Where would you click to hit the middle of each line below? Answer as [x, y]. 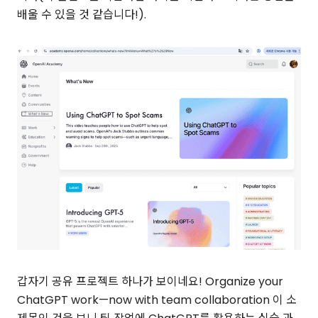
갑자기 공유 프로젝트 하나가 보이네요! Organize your [150, 282]
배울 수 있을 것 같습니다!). [82, 15]
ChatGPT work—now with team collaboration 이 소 [157, 300]
